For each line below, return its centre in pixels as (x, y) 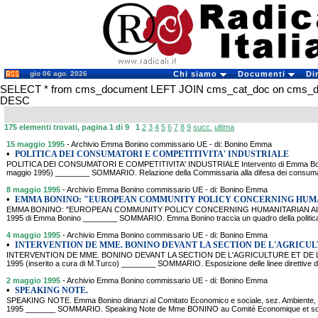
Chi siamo (196, 74)
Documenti (263, 74)
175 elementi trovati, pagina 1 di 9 (70, 127)
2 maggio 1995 (33, 280)
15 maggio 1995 (35, 144)
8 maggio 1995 (33, 190)
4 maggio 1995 (33, 235)
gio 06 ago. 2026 (59, 73)
